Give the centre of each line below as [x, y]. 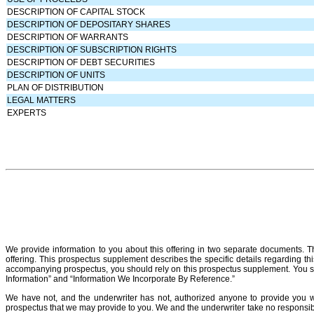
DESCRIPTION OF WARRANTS [68, 37]
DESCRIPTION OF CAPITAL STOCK [76, 12]
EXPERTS [27, 112]
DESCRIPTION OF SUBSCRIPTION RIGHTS [92, 49]
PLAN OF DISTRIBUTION [56, 87]
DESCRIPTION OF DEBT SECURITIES [81, 62]
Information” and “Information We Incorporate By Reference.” [120, 279]
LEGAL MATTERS [42, 100]
